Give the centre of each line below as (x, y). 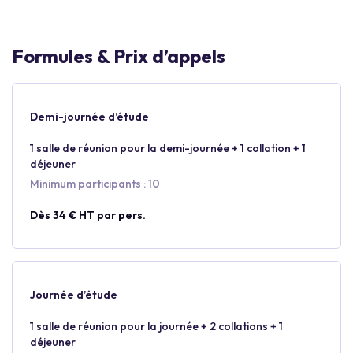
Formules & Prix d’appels (119, 56)
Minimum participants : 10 (95, 184)
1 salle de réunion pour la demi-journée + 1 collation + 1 (168, 148)
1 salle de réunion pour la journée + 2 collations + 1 (156, 326)
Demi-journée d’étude (89, 117)
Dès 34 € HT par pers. (88, 215)
